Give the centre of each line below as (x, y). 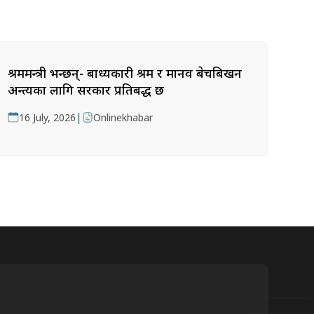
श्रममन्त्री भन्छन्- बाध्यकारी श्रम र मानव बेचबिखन (125, 73)
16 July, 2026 (48, 117)
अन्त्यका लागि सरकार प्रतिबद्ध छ (86, 90)
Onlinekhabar (123, 117)
